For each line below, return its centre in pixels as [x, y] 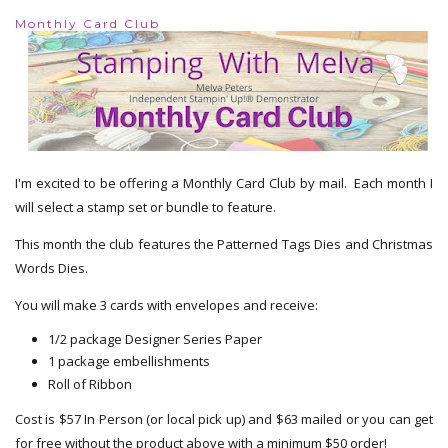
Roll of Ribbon [89, 383]
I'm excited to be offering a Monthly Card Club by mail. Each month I [224, 183]
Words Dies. [51, 268]
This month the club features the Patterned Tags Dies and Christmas [224, 244]
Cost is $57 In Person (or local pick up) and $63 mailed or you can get [224, 418]
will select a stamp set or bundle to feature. [148, 207]
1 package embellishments [128, 361]
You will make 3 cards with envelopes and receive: [166, 305]
